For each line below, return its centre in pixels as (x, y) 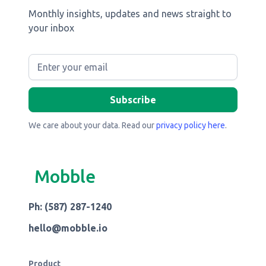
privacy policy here (191, 125)
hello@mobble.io (68, 228)
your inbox (51, 28)
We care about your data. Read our (92, 125)
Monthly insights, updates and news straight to (130, 14)
